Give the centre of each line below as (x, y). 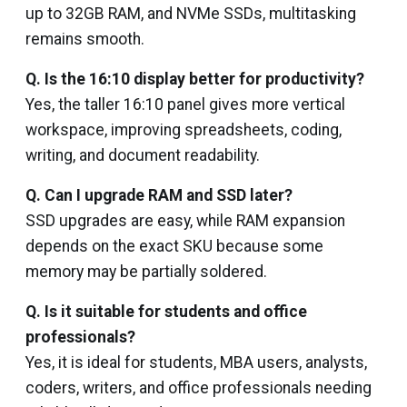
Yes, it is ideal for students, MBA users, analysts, (196, 362)
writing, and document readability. (143, 155)
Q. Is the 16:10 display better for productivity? (195, 79)
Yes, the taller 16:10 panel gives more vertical (185, 104)
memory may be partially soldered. (146, 272)
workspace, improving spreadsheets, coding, (184, 130)
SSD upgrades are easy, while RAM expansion (185, 221)
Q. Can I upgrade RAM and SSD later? (159, 195)
